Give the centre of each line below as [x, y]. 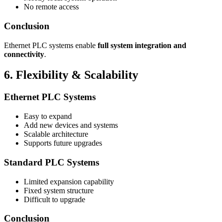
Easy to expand [48, 116]
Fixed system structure [59, 190]
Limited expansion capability [69, 181]
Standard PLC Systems [52, 162]
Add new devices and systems [71, 125]
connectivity [24, 54]
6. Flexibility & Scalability [71, 75]
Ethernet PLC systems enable [51, 45]
